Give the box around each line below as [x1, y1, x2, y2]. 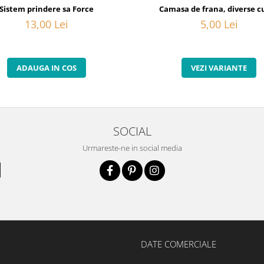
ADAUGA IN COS [16, 62, 77, 73]
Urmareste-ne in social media [82, 142, 182, 153]
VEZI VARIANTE [191, 62, 247, 73]
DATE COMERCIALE [141, 237, 216, 250]
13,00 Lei [24, 16, 68, 31]
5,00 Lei [200, 16, 238, 31]
